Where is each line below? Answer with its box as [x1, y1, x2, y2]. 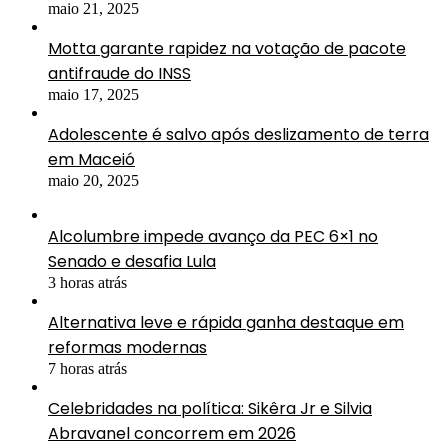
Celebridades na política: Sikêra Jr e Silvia [48, 396, 372, 420]
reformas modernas [48, 335, 207, 359]
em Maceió [48, 147, 135, 171]
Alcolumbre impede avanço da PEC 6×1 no [48, 224, 378, 248]
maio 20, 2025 [48, 171, 139, 189]
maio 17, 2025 [48, 85, 139, 103]
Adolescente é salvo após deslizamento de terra [48, 122, 429, 146]
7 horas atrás [48, 359, 127, 377]
